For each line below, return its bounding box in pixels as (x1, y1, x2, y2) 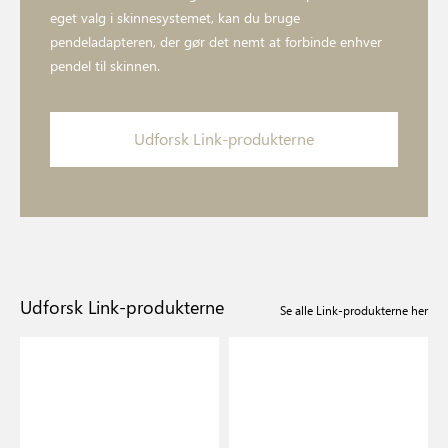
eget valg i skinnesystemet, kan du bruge (50, 8, 300, 28)
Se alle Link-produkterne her (280, 302, 428, 319)
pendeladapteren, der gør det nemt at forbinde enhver (50, 32, 382, 52)
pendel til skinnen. (50, 56, 160, 76)
